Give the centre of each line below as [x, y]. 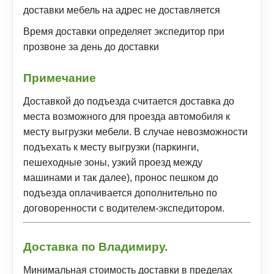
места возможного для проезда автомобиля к [127, 117]
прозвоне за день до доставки [91, 47]
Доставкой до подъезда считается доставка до [129, 101]
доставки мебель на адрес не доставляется [122, 10]
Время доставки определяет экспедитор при [124, 31]
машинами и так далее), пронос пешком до [121, 178]
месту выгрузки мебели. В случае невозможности [135, 132]
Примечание [60, 78]
